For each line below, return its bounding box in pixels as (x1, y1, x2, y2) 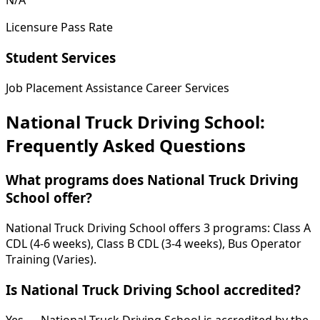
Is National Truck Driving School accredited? (6, 280, 301, 299)
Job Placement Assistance (6, 79, 143, 96)
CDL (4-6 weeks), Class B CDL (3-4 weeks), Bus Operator (6, 236, 301, 252)
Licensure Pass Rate (6, 19, 113, 36)
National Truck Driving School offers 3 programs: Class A (6, 220, 311, 236)
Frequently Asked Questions (6, 133, 246, 157)
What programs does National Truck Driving (6, 171, 299, 189)
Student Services (6, 48, 116, 66)
